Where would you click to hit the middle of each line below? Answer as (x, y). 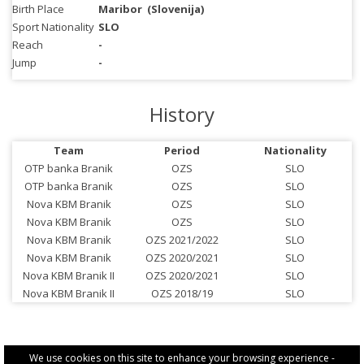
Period (182, 150)
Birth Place (38, 9)
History (182, 114)
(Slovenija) (175, 9)
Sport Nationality (53, 27)
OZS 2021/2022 (182, 240)
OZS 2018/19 (182, 293)
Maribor (120, 9)
